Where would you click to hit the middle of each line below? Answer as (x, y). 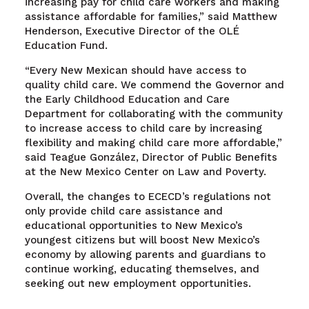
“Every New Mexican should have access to (135, 71)
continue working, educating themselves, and (142, 269)
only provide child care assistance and (123, 211)
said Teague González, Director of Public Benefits (151, 158)
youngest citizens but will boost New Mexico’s (142, 240)
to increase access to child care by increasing (143, 129)
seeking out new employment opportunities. (138, 284)
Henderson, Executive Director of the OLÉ (132, 31)
